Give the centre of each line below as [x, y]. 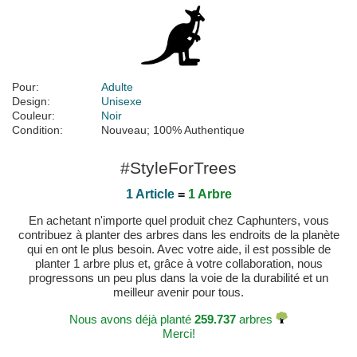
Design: [31, 102]
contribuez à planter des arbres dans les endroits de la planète [178, 235]
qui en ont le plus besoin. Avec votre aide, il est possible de [178, 249]
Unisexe [122, 102]
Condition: [37, 130]
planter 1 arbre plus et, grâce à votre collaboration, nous [178, 264]
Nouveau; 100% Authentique [173, 130]
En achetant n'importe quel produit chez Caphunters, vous [178, 221]
